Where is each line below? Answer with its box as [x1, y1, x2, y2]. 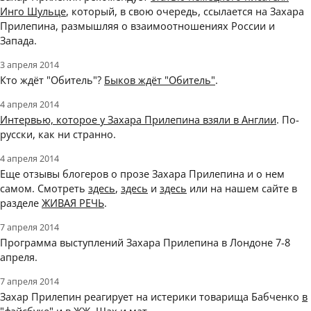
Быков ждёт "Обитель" [104, 73, 215, 87]
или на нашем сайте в [187, 181, 297, 196]
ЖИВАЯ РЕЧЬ [42, 196, 104, 210]
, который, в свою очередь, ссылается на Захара [66, 4, 304, 19]
